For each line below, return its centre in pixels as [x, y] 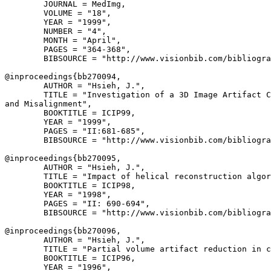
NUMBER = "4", [56, 31]
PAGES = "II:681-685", [75, 131]
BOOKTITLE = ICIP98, [70, 185]
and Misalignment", [48, 104]
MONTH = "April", [63, 40]
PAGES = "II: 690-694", [77, 204]
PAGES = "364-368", [68, 49]
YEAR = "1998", [58, 194]
